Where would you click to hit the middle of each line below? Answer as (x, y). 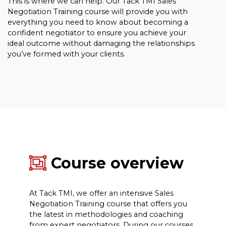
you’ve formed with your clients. (66, 54)
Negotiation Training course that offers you (108, 204)
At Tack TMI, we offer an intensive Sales (101, 193)
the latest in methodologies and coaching (106, 215)
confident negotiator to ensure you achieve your (97, 33)
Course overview (115, 163)
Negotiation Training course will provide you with (98, 12)
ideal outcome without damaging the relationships (101, 43)
